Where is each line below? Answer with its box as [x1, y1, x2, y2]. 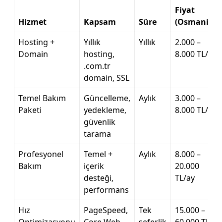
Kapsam [84, 16, 116, 27]
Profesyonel [18, 149, 63, 160]
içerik [84, 161, 104, 171]
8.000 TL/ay [175, 105, 217, 115]
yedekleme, [84, 105, 126, 115]
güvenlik [84, 116, 115, 127]
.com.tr [84, 60, 111, 71]
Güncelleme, [84, 93, 130, 104]
